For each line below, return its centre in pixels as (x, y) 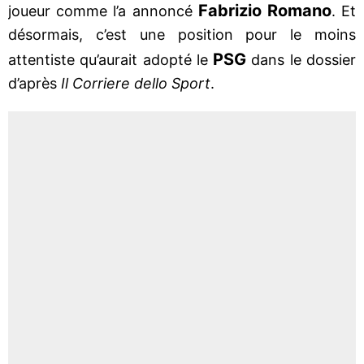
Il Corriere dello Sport (136, 83)
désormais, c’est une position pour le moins (182, 34)
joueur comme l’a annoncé (103, 11)
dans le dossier (301, 59)
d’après (35, 83)
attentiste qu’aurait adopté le (111, 59)
